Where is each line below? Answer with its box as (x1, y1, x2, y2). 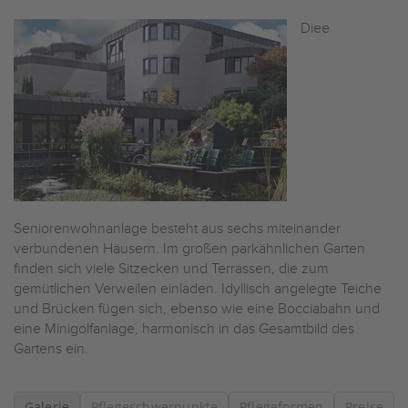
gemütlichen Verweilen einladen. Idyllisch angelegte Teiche (14, 280, 382, 298)
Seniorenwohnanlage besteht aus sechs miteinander (14, 220, 341, 238)
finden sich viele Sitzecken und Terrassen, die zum (14, 260, 329, 278)
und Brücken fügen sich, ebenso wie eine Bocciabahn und (14, 301, 380, 318)
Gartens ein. (14, 341, 88, 358)
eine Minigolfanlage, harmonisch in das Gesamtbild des (14, 321, 354, 338)
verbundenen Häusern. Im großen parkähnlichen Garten (14, 240, 365, 258)
